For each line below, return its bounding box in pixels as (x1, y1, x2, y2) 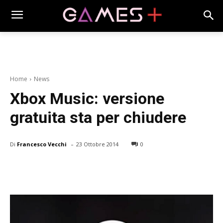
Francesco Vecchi (17, 140, 67, 148)
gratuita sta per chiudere (10, 108, 186, 127)
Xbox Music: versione (10, 89, 164, 109)
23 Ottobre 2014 (76, 140, 118, 148)
